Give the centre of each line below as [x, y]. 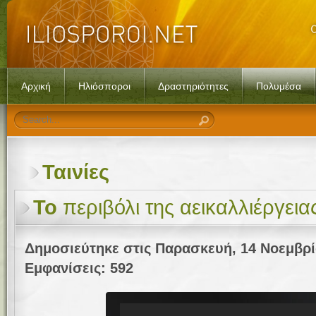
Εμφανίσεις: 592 [79, 268]
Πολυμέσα [279, 86]
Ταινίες [76, 172]
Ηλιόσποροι [104, 86]
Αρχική [36, 86]
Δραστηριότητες [193, 86]
